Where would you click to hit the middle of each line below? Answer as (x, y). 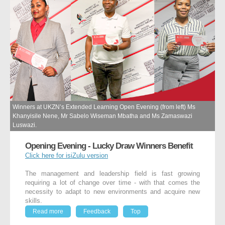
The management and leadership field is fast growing (113, 174)
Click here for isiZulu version (67, 156)
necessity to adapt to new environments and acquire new (113, 192)
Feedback (97, 212)
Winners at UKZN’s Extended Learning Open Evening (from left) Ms (104, 107)
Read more (48, 212)
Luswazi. (25, 125)
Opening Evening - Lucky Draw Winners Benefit (109, 146)
